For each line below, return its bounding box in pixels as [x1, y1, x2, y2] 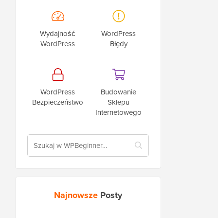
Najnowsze [54, 188, 100, 201]
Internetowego [95, 107, 142, 117]
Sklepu [108, 96, 129, 107]
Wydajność [40, 28, 75, 38]
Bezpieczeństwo [32, 96, 83, 107]
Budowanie [101, 86, 136, 97]
